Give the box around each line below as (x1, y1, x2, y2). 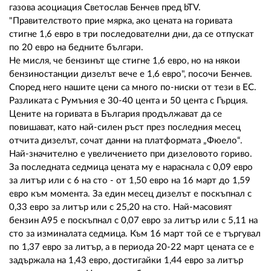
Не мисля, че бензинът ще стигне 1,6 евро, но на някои (9, 56, 240, 66)
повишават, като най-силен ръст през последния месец (9, 123, 241, 132)
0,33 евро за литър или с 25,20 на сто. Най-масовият (9, 203, 232, 212)
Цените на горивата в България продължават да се (9, 109, 222, 119)
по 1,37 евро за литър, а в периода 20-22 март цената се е (9, 243, 254, 252)
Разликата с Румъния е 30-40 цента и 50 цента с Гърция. (9, 96, 250, 106)
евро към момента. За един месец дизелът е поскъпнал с (9, 189, 252, 199)
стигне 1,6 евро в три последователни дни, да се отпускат (9, 30, 254, 39)
